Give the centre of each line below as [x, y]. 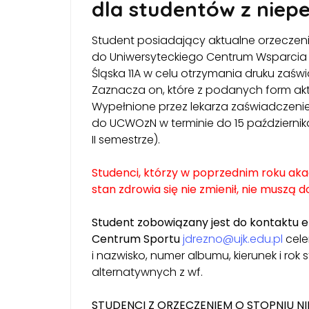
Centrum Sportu [136, 239]
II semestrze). [126, 139]
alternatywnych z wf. [147, 272]
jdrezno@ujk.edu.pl [233, 239]
